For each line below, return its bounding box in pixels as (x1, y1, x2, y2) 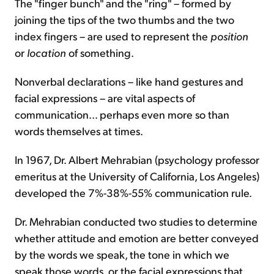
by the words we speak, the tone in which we (15, 247, 229, 261)
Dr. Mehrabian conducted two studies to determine (15, 214, 257, 228)
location (27, 45, 66, 59)
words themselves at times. (15, 124, 143, 138)
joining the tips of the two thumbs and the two (15, 12, 234, 26)
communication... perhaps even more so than (15, 107, 229, 121)
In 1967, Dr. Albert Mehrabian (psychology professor (15, 152, 259, 166)
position (210, 29, 248, 43)
